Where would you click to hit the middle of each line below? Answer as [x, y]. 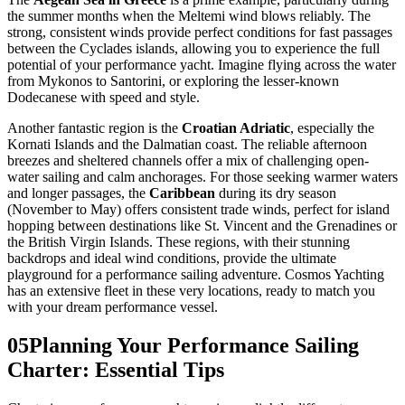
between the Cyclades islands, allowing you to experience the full [193, 49]
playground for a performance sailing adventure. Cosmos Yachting [196, 275]
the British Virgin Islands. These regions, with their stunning [179, 242]
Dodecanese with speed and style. [104, 98]
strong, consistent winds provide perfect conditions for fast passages [200, 33]
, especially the [332, 128]
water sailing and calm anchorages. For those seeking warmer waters [202, 177]
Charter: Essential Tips [116, 370]
